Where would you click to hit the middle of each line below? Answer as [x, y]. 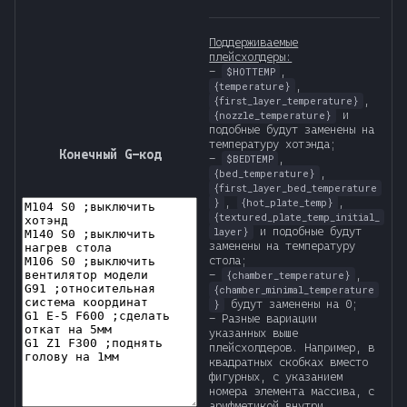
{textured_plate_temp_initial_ [297, 218]
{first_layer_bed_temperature [296, 189]
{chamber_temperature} [289, 276]
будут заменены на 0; [291, 304]
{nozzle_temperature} [273, 116]
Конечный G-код [109, 155]
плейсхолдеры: [251, 57]
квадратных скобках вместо [289, 362]
